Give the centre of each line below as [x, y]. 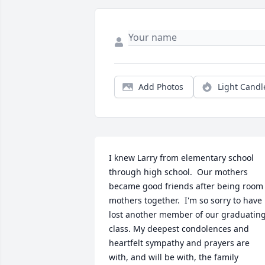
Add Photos [161, 87]
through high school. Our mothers [178, 172]
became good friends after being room [186, 186]
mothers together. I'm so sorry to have [185, 201]
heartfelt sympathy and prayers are [179, 243]
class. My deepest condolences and [179, 229]
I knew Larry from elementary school [181, 158]
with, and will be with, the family [174, 257]
